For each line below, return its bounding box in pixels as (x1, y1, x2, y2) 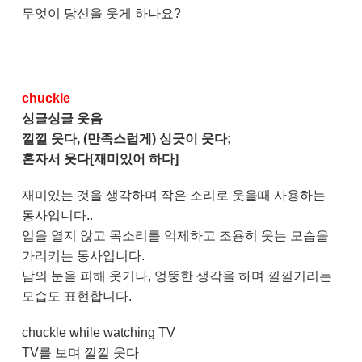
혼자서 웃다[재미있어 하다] (21, 152, 179, 166)
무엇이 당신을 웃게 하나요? (21, 6, 181, 21)
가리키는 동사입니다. (21, 249, 145, 263)
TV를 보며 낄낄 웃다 (21, 346, 139, 360)
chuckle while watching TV (21, 326, 179, 340)
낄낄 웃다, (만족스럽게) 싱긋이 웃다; (21, 132, 234, 146)
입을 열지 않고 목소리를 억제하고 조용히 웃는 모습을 (21, 229, 329, 243)
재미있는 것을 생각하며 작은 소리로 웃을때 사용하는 (21, 188, 326, 203)
